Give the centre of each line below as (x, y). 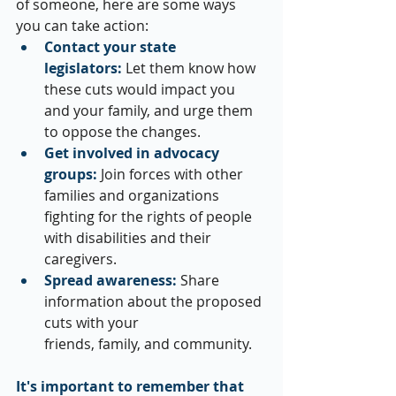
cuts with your (93, 323)
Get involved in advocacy (133, 153)
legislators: (83, 69)
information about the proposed (155, 302)
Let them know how (190, 69)
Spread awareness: (110, 281)
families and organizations (133, 196)
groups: (71, 175)
